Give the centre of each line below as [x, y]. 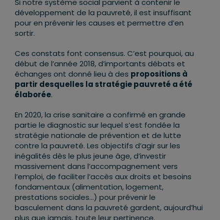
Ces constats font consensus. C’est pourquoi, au [104, 54]
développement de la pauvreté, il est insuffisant [103, 13]
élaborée [33, 95]
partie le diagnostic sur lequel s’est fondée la [97, 125]
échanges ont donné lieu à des [73, 74]
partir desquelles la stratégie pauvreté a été [104, 84]
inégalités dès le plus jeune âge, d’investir [90, 156]
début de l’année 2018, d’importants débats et [100, 64]
